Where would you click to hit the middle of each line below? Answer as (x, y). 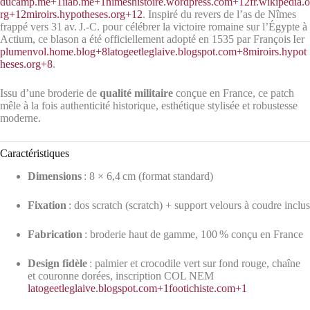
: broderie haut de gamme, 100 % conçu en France (193, 234)
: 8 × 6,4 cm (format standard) (147, 176)
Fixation (47, 205)
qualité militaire (136, 93)
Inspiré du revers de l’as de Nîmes (222, 14)
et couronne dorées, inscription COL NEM (121, 275)
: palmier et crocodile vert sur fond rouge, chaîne (194, 263)
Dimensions (55, 176)
